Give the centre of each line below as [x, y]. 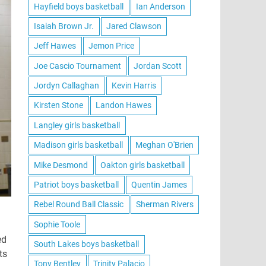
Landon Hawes [123, 105]
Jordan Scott [157, 66]
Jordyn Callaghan [67, 85]
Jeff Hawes [55, 46]
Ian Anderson [160, 6]
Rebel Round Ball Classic [79, 205]
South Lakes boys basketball [87, 244]
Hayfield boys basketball [79, 6]
